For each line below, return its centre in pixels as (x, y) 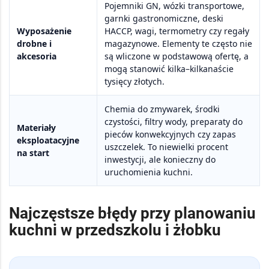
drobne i (34, 44)
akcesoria (37, 56)
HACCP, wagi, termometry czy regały (177, 31)
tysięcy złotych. (134, 82)
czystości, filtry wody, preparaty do (174, 122)
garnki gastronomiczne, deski (164, 19)
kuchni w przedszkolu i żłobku (115, 230)
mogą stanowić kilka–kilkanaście (169, 69)
